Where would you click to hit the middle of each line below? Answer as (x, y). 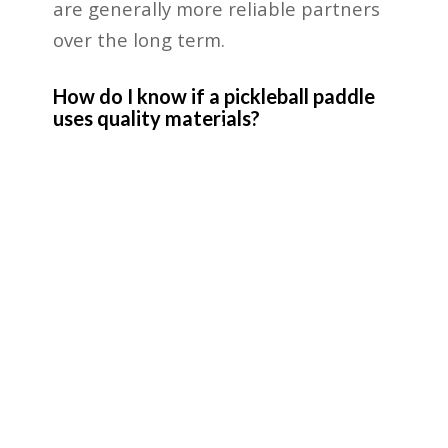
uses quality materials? (156, 117)
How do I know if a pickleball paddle (213, 95)
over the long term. (138, 39)
